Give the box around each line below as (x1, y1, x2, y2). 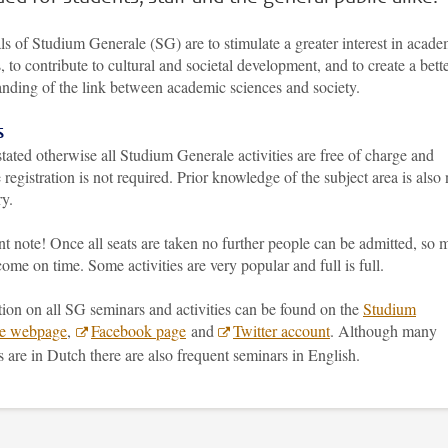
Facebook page (91, 320, 186, 341)
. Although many (330, 320, 437, 341)
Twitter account (233, 320, 330, 341)
